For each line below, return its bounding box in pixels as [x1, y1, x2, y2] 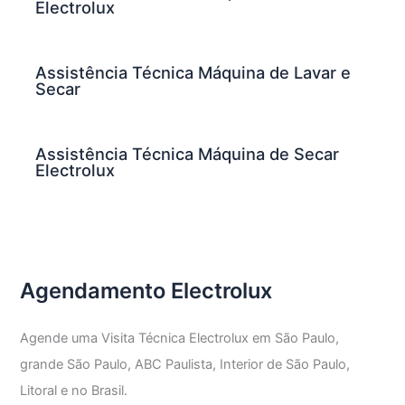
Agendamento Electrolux [20, 277, 273, 304]
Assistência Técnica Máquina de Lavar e [35, 62, 352, 83]
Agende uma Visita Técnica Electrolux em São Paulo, [20, 329, 340, 346]
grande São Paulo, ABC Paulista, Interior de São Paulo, [20, 355, 351, 372]
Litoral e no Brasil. [20, 381, 128, 399]
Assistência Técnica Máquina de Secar [35, 144, 340, 165]
